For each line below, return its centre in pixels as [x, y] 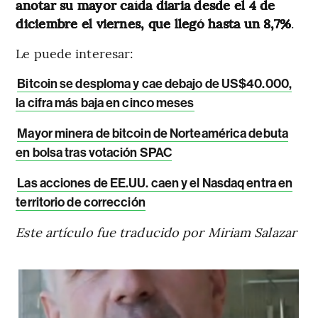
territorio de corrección [81, 202]
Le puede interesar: [75, 53]
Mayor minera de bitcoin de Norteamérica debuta [153, 133]
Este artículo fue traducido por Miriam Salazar [156, 231]
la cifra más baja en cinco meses [105, 103]
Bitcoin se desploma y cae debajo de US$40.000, [154, 83]
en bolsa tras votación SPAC [94, 152]
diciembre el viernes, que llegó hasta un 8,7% [154, 23]
